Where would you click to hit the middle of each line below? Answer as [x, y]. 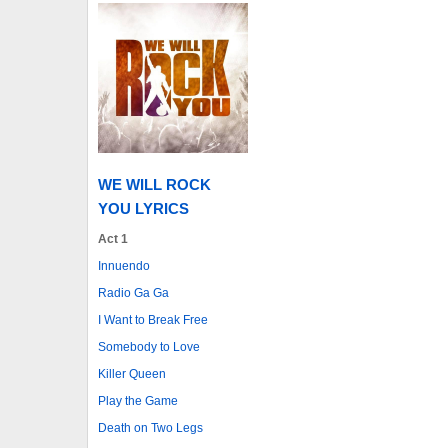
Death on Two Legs [150, 427]
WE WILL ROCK [154, 184]
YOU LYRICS [143, 208]
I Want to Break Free [153, 319]
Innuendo [124, 265]
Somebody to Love [149, 346]
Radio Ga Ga [133, 292]
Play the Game [138, 400]
